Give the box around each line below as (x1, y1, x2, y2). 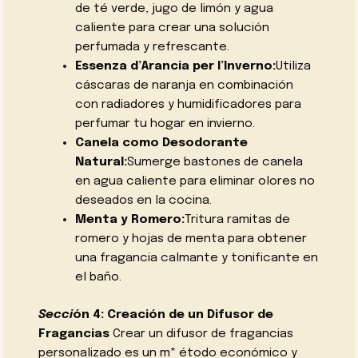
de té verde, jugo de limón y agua (74, 2, 273, 15)
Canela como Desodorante (74, 136, 248, 149)
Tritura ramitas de (184, 213, 290, 226)
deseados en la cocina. (74, 193, 212, 207)
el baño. (74, 270, 121, 284)
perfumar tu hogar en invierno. (74, 117, 255, 130)
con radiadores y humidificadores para (74, 97, 301, 111)
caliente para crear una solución (74, 21, 269, 34)
